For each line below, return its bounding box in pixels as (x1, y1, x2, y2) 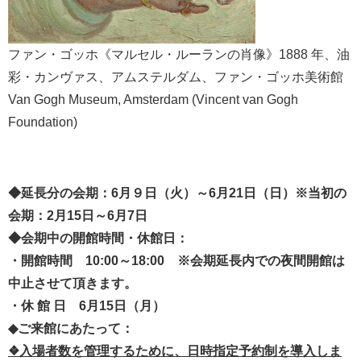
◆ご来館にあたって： (8, 322, 134, 336)
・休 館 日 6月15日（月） (8, 299, 165, 313)
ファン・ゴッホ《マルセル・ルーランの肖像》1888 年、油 (8, 48, 350, 62)
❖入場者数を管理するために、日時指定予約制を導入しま (8, 344, 342, 359)
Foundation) (8, 115, 77, 130)
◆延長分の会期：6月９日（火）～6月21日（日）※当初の (8, 186, 346, 201)
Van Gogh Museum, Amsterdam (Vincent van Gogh (8, 93, 298, 107)
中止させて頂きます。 (8, 276, 137, 291)
